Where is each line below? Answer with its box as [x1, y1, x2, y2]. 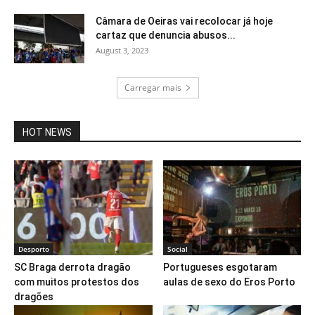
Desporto [18, 243, 49, 254]
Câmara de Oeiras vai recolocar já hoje [96, 15, 273, 27]
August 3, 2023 [96, 44, 148, 56]
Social [167, 243, 188, 254]
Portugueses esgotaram [162, 261, 277, 273]
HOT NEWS [22, 126, 72, 138]
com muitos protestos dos [14, 276, 139, 288]
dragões [14, 290, 53, 302]
